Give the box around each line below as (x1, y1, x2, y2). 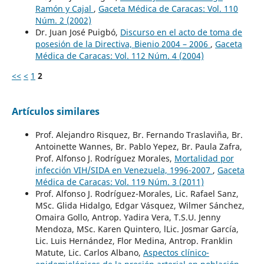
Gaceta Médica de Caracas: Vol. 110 (98, 2, 238, 14)
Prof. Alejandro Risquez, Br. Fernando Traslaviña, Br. (35, 128, 243, 140)
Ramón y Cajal (35, 2, 94, 14)
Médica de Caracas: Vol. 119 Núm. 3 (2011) (35, 176, 204, 187)
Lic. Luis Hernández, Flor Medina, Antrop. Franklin (35, 235, 233, 246)
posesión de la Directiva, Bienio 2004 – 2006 (35, 38, 210, 49)
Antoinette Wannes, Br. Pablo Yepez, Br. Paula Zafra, (35, 140, 242, 152)
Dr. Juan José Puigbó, (35, 26, 120, 38)
